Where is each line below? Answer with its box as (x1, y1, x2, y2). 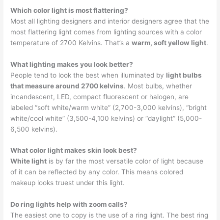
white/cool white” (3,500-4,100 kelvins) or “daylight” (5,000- (10, 114, 202, 122)
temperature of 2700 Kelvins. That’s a (10, 38, 132, 47)
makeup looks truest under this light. (10, 179, 125, 187)
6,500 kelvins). (10, 125, 58, 133)
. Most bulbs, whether (124, 82, 192, 90)
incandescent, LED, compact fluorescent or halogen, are (10, 92, 189, 101)
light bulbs (166, 71, 202, 79)
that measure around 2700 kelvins (10, 82, 124, 90)
